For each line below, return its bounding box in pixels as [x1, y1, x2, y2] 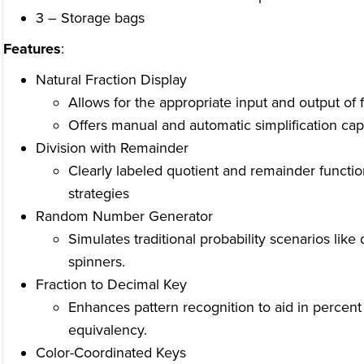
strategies [67, 184, 129, 203]
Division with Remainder [35, 139, 188, 158]
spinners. [67, 253, 125, 271]
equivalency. [67, 321, 147, 340]
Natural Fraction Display [35, 71, 187, 89]
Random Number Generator [35, 207, 213, 226]
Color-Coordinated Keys [35, 344, 186, 362]
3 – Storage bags [35, 9, 145, 28]
